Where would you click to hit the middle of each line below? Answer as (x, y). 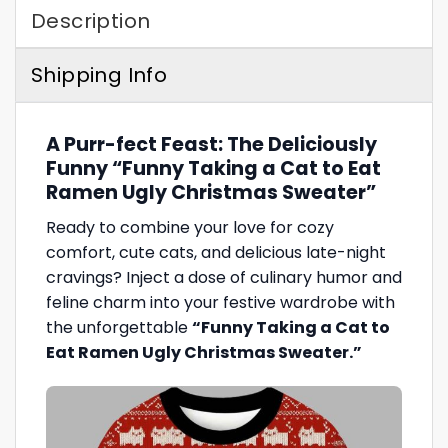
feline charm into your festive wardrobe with (220, 302)
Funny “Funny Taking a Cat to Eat (213, 169)
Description (91, 21)
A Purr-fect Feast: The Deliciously (211, 145)
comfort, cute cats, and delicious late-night (216, 252)
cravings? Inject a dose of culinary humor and (224, 277)
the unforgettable (119, 327)
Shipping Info (99, 75)
